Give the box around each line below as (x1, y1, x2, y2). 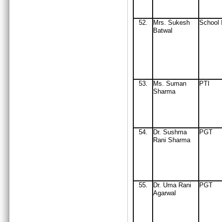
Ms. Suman (153, 80, 186, 87)
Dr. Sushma (153, 128, 187, 136)
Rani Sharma (153, 136, 190, 144)
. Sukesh (164, 19, 190, 26)
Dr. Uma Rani (153, 181, 191, 189)
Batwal (153, 27, 172, 34)
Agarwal (153, 189, 176, 197)
